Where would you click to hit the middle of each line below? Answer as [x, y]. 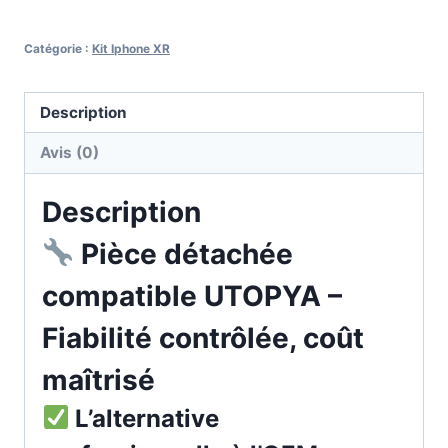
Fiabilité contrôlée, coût [203, 337]
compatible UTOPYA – [192, 295]
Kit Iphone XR [131, 48]
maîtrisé [98, 379]
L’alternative [144, 418]
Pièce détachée [183, 253]
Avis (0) [70, 152]
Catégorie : [58, 48]
